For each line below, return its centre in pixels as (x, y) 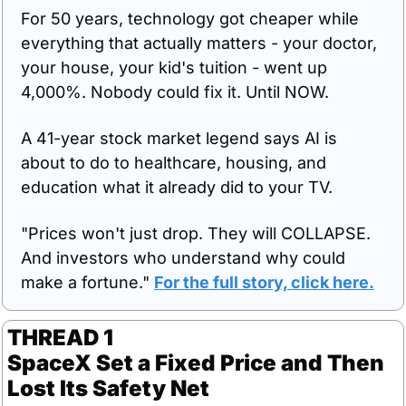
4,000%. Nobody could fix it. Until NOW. (175, 92)
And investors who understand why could (183, 257)
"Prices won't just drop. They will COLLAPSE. (196, 233)
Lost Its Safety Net (108, 388)
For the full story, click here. (264, 282)
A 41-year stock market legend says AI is (179, 138)
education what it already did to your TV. (177, 187)
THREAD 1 (60, 337)
